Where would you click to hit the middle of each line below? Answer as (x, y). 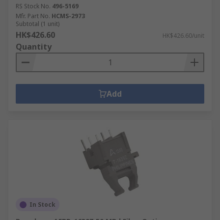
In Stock (42, 205)
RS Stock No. (33, 6)
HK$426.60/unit (183, 36)
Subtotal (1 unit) (38, 24)
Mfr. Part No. (33, 16)
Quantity (34, 47)
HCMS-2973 (68, 16)
